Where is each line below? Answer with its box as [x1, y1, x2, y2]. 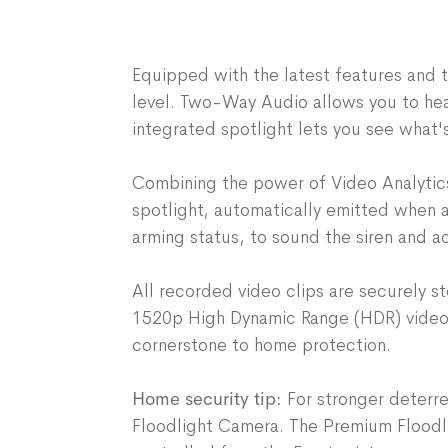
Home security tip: [132, 388, 282, 410]
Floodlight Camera [132, 415, 279, 437]
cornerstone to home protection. [132, 334, 396, 356]
